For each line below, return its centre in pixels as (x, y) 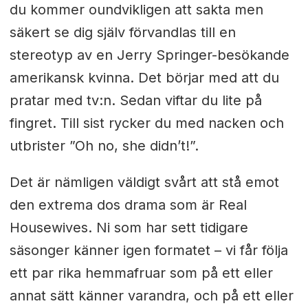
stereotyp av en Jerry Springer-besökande (149, 55)
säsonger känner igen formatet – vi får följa (148, 250)
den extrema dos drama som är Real (128, 205)
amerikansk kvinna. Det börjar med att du (144, 77)
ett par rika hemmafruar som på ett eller (141, 273)
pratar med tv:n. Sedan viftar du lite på (135, 100)
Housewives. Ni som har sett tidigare (129, 227)
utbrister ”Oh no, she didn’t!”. (104, 145)
